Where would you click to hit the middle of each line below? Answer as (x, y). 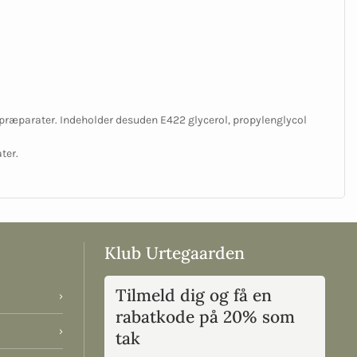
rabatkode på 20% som (205, 317)
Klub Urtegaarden (174, 253)
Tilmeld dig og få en (193, 296)
